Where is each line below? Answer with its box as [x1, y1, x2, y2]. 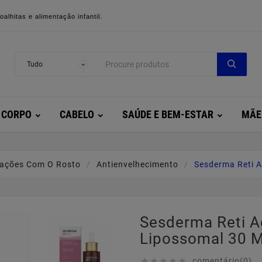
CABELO [59, 108, 94, 120]
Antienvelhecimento [96, 160, 178, 169]
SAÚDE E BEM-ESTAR [122, 108, 213, 120]
